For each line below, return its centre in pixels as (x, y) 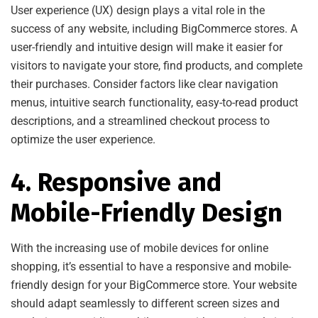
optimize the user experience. (83, 139)
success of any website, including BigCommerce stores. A (154, 28)
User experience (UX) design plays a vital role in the (138, 10)
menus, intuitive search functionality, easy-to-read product (154, 102)
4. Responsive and (116, 182)
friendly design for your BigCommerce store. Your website (154, 285)
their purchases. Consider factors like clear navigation (144, 84)
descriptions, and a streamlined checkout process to (140, 121)
